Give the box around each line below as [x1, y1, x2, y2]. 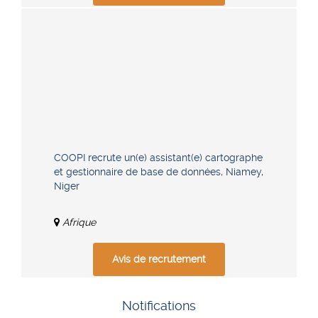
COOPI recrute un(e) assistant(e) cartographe [54, 151, 263, 163]
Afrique [62, 216, 96, 228]
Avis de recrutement [112, 253, 206, 265]
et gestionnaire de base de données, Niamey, [54, 165, 263, 177]
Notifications [122, 298, 196, 313]
